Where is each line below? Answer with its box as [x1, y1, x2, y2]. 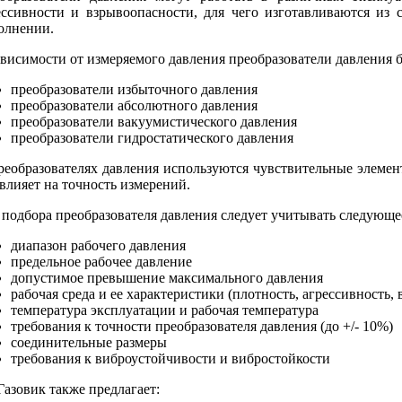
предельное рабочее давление [11, 253, 192, 269]
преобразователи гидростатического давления [11, 129, 293, 145]
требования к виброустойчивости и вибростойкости [11, 350, 330, 366]
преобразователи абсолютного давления [11, 97, 258, 113]
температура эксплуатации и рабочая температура [11, 301, 319, 318]
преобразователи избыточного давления [11, 81, 258, 97]
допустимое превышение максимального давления [11, 269, 323, 285]
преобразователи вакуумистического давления [11, 113, 297, 129]
